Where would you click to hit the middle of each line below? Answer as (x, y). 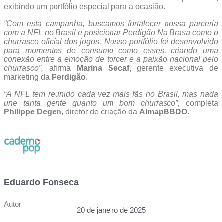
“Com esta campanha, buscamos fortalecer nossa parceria (111, 23)
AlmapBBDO (163, 111)
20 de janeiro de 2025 (111, 210)
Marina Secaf (103, 68)
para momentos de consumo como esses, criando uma (111, 50)
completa (199, 103)
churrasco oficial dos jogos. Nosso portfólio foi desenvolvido (111, 41)
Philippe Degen (33, 111)
